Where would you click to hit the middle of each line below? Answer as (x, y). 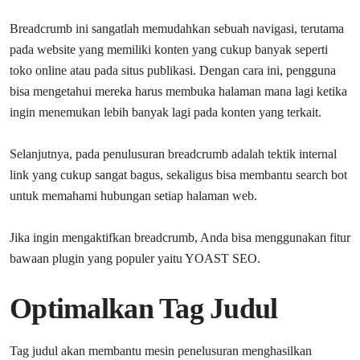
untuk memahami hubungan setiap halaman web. (133, 195)
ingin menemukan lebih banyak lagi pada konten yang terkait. (166, 112)
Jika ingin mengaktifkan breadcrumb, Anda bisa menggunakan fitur (180, 237)
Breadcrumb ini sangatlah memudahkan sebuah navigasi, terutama (177, 28)
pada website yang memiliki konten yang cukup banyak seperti (169, 49)
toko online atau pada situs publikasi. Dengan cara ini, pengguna (173, 70)
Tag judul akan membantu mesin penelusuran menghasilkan (161, 350)
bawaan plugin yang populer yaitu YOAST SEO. (135, 258)
